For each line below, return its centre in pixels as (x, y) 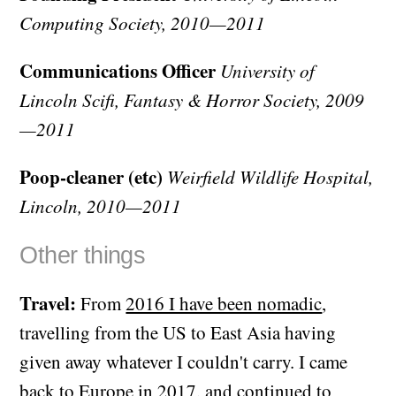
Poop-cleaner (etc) (91, 177)
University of (268, 71)
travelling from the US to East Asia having (178, 332)
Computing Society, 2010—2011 (143, 23)
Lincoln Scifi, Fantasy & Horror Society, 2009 (192, 100)
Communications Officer (118, 71)
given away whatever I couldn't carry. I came (184, 361)
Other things (83, 255)
